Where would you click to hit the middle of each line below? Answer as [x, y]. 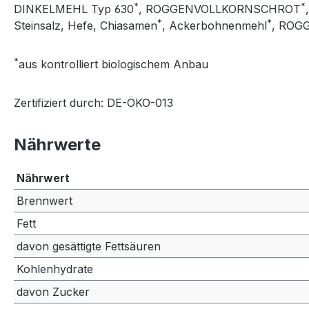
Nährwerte [57, 144]
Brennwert [44, 200]
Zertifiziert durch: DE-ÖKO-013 [93, 102]
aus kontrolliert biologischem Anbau [113, 64]
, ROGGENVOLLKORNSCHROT [220, 9]
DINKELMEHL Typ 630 [74, 9]
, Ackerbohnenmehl [215, 25]
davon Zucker [53, 291]
